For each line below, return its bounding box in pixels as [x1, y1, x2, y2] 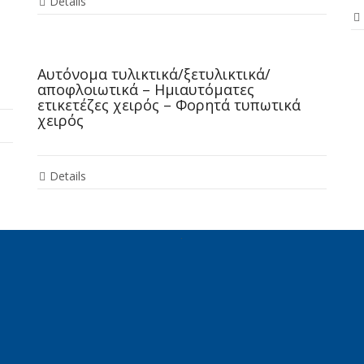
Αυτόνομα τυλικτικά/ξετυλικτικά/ [37, 64, 271, 84]
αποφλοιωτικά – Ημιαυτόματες [37, 80, 254, 100]
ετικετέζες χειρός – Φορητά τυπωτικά [37, 95, 301, 115]
